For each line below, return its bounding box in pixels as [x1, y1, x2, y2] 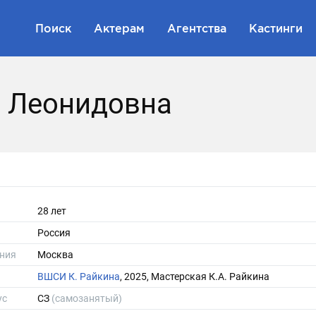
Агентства [167, 21, 226, 35]
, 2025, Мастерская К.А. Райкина [120, 271, 269, 282]
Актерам [94, 21, 145, 35]
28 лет [37, 205, 66, 217]
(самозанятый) [51, 293, 122, 304]
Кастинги [249, 21, 303, 35]
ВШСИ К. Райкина [37, 271, 120, 282]
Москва [37, 249, 73, 260]
